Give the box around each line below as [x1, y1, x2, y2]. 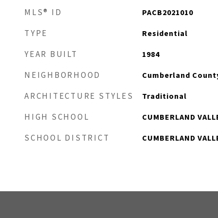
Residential [142, 28, 188, 38]
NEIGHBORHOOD [24, 70, 101, 80]
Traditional [142, 91, 187, 101]
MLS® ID [24, 7, 62, 18]
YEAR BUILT [24, 49, 78, 59]
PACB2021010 [142, 7, 193, 17]
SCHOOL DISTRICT [24, 132, 110, 143]
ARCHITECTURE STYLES [24, 91, 134, 101]
